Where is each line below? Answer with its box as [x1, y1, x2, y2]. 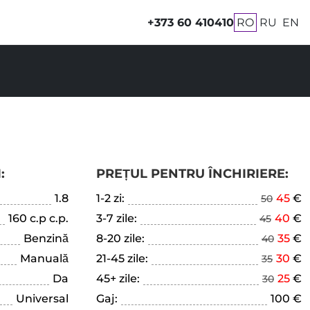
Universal [15, 292, 69, 305]
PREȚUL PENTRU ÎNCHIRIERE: [95, 166, 289, 181]
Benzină [23, 232, 69, 245]
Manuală [19, 252, 69, 265]
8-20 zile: [95, 232, 145, 245]
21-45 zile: [95, 252, 148, 265]
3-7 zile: [95, 212, 137, 225]
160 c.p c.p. [8, 212, 69, 225]
